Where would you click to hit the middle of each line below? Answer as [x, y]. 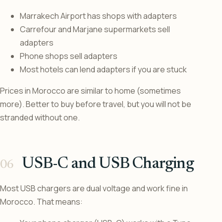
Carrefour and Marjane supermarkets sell [95, 29]
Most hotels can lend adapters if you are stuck [103, 70]
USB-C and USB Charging [108, 164]
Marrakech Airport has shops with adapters [98, 16]
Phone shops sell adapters [69, 56]
